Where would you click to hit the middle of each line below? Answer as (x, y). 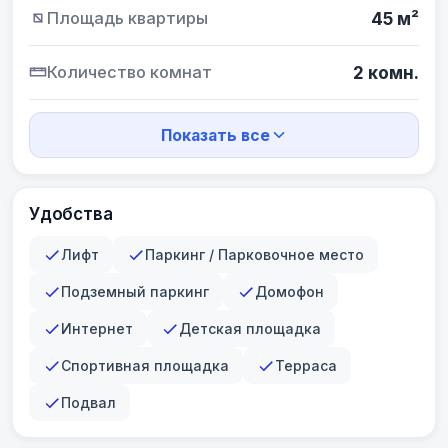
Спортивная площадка (145, 365)
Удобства (71, 214)
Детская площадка (250, 328)
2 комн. (386, 72)
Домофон (289, 291)
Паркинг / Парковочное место (254, 254)
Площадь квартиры (127, 18)
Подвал (88, 402)
